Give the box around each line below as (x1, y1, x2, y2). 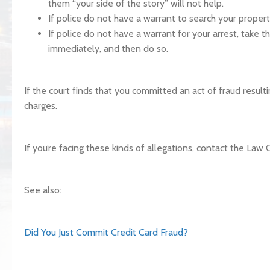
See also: (24, 184, 61, 196)
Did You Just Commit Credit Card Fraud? (24, 227, 188, 238)
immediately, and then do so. (48, 43, 168, 54)
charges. (24, 100, 57, 111)
